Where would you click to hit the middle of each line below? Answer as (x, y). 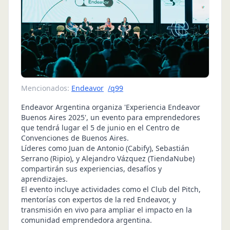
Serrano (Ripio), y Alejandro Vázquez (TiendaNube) (108, 158)
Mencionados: (45, 88)
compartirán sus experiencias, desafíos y (91, 168)
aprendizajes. (44, 179)
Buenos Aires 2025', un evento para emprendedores (111, 117)
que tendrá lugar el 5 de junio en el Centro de (100, 127)
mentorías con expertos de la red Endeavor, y (99, 199)
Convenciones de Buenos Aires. (75, 138)
